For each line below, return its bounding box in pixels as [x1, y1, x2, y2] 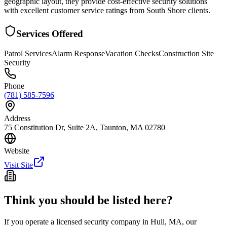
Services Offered [16, 28, 83, 39]
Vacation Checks [105, 49, 159, 58]
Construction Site [159, 49, 214, 58]
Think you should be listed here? [4, 194, 173, 207]
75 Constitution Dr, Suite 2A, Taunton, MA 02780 [4, 123, 165, 132]
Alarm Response [52, 49, 105, 58]
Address [4, 113, 30, 123]
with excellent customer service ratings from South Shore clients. [4, 6, 210, 15]
